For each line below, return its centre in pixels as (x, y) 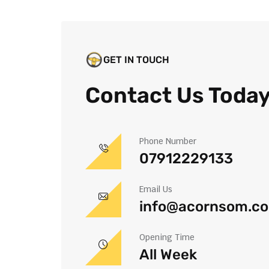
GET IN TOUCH (136, 60)
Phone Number (168, 141)
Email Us (156, 189)
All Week (168, 255)
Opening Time (167, 237)
